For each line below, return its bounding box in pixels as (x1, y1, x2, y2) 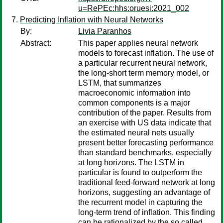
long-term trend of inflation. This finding (78, 208, 215, 217)
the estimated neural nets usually (78, 128, 194, 137)
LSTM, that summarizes (78, 79, 161, 87)
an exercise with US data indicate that (78, 118, 211, 127)
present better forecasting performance (78, 138, 214, 147)
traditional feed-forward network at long (78, 178, 215, 187)
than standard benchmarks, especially (78, 148, 212, 157)
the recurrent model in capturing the (78, 198, 203, 207)
